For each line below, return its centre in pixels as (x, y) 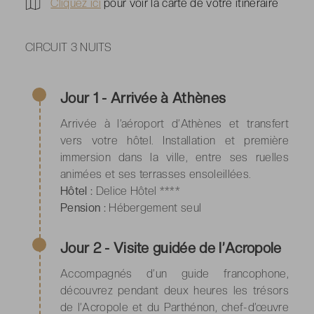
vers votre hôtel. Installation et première (175, 140)
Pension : (83, 207)
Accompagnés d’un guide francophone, (175, 273)
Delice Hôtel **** (137, 191)
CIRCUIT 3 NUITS (69, 47)
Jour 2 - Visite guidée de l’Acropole (171, 248)
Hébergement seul (153, 207)
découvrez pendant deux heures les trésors (175, 290)
